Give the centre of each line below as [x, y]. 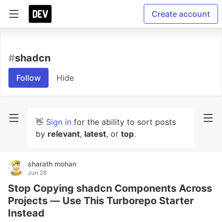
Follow [28, 78]
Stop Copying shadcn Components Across [110, 188]
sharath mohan [52, 164]
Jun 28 [37, 173]
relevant [64, 134]
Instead [26, 213]
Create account [181, 14]
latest [95, 134]
